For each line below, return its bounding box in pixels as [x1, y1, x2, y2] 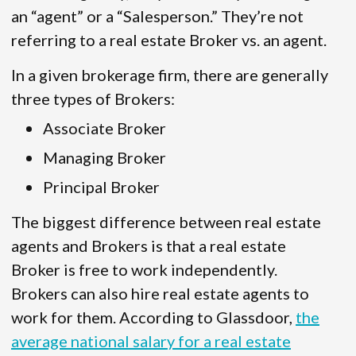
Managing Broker [43, 148, 166, 168]
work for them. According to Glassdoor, [11, 308, 296, 327]
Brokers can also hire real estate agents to [11, 284, 309, 304]
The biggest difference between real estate [11, 212, 321, 232]
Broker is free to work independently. [11, 260, 277, 280]
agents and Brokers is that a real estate [11, 236, 286, 256]
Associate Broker [43, 118, 166, 138]
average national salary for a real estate [11, 331, 291, 351]
